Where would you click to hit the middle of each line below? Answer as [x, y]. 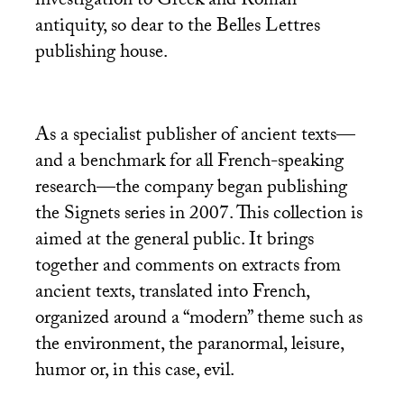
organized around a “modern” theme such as [198, 321]
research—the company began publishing [191, 190]
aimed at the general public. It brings [174, 242]
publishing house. [101, 54]
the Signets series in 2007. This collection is [198, 216]
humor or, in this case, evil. [134, 373]
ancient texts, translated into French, [172, 294]
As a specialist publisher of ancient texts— [195, 138]
